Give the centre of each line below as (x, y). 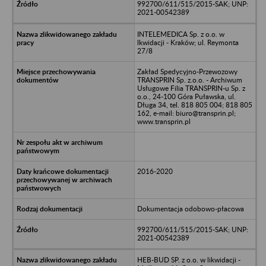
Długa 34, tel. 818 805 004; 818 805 (194, 104)
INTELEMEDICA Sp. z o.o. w (180, 34)
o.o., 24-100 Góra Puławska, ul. (186, 96)
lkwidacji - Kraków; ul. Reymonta (188, 42)
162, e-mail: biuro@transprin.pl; (186, 113)
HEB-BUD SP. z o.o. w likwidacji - (189, 259)
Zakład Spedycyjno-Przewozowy (187, 71)
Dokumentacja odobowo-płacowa (190, 208)
